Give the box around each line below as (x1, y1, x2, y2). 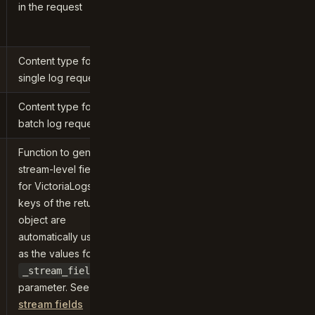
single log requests (18, 72, 107, 84)
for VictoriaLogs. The (18, 180, 116, 192)
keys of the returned (18, 197, 114, 209)
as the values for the (18, 247, 113, 259)
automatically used (18, 231, 104, 243)
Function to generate (18, 146, 115, 158)
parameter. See (18, 281, 89, 293)
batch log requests (18, 117, 105, 129)
